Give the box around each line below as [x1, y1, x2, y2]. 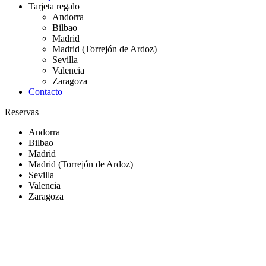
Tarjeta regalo [28, 1, 80, 11]
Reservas [5, 107, 39, 117]
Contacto [28, 87, 62, 97]
